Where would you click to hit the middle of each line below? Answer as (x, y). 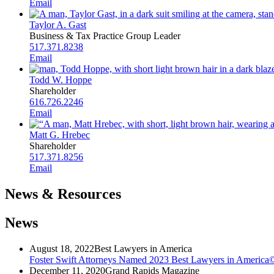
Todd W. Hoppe (61, 80)
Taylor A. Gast (58, 24)
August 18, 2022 (62, 248)
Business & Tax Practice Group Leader (105, 35)
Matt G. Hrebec (60, 135)
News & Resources (63, 194)
